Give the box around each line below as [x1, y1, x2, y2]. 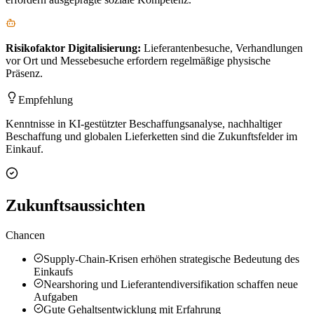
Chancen [6, 229, 45, 242]
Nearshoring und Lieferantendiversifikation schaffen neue [43, 278, 298, 291]
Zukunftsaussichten [6, 196, 145, 215]
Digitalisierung [68, 42, 137, 55]
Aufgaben [34, 291, 78, 303]
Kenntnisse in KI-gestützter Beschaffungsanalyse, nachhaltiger [6, 118, 282, 130]
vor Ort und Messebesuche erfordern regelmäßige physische [6, 55, 271, 67]
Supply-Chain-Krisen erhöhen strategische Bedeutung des [43, 253, 299, 266]
